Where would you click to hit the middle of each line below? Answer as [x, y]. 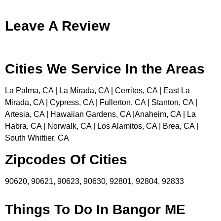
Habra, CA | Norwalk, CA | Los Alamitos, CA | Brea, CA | [102, 126]
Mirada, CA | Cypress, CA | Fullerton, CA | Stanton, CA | [101, 103]
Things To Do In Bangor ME [95, 209]
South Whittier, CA [37, 138]
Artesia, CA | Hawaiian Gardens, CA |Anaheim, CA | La [100, 114]
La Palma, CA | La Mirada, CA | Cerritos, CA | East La [97, 91]
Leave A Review [57, 26]
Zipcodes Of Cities [66, 159]
